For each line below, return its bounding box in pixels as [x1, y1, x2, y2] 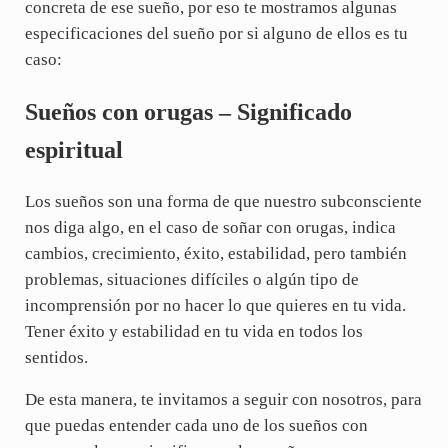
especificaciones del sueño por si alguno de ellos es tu [24, 24, 408, 44]
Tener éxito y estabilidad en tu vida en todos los [24, 321, 363, 341]
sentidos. [24, 347, 88, 367]
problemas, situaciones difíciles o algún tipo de [24, 269, 359, 289]
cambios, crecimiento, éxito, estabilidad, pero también [24, 243, 407, 263]
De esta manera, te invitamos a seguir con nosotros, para [24, 389, 422, 409]
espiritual [24, 136, 123, 163]
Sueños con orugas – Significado [24, 98, 352, 125]
